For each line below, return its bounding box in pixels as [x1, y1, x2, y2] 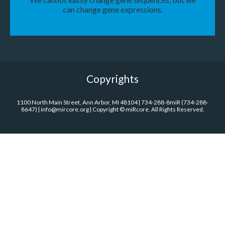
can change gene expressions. [62, 4, 163, 14]
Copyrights [86, 72, 139, 85]
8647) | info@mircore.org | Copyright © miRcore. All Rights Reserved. [21, 105, 204, 114]
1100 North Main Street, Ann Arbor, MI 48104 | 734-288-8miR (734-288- [17, 98, 208, 106]
